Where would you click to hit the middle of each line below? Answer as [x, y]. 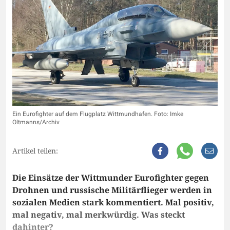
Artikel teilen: [35, 151]
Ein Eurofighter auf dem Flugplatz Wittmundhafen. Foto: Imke [98, 114]
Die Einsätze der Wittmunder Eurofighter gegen [111, 178]
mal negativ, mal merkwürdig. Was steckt [99, 215]
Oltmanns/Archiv [36, 122]
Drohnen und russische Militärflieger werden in [112, 190]
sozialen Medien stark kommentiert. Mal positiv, [113, 203]
